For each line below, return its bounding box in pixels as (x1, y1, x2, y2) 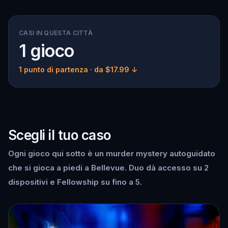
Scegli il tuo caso (8, 127, 111, 143)
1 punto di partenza (19, 65, 88, 74)
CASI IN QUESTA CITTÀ (19, 29, 93, 37)
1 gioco (19, 40, 74, 61)
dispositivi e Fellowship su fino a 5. (8, 177, 142, 187)
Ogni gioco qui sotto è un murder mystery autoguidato (8, 149, 215, 158)
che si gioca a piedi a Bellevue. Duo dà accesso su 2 (8, 163, 209, 173)
